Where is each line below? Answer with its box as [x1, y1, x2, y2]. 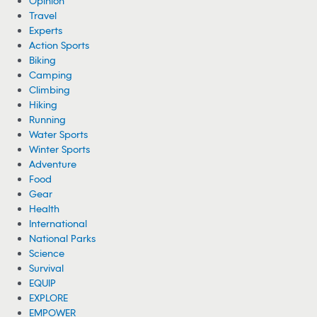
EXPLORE [29, 292, 69, 304]
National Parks [29, 232, 96, 245]
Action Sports [29, 39, 90, 52]
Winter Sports [29, 143, 91, 156]
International [29, 217, 88, 230]
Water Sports [29, 128, 88, 141]
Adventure [29, 158, 77, 171]
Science [29, 247, 65, 260]
